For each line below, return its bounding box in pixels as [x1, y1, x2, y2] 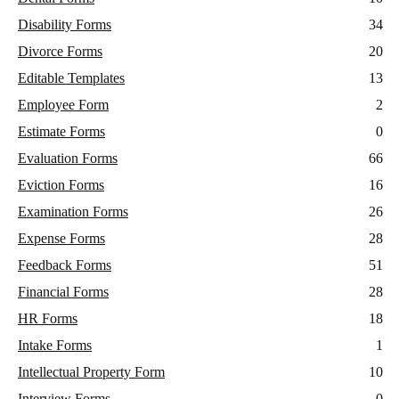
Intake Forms [18, 338, 92, 354]
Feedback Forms [18, 257, 111, 273]
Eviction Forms [18, 177, 104, 193]
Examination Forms [18, 204, 128, 220]
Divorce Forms [18, 44, 102, 60]
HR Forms [18, 311, 77, 327]
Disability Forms [18, 17, 111, 33]
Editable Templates [18, 70, 125, 86]
